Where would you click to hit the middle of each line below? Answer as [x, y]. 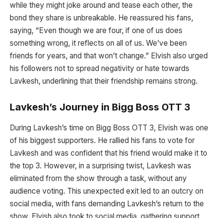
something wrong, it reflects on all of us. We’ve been [98, 43]
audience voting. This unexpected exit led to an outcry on [107, 191]
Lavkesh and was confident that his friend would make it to [109, 153]
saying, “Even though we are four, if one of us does [96, 30]
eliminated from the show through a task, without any [98, 179]
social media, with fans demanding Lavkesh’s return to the [107, 204]
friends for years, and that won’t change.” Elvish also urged [109, 55]
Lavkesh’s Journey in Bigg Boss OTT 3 [100, 107]
